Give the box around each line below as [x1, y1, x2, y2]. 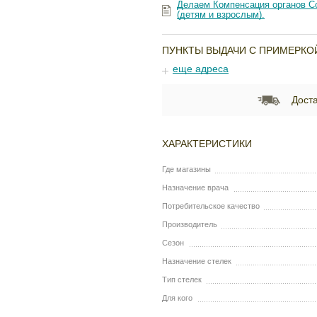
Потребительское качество [162, 202, 260, 211]
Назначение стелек [162, 257, 232, 266]
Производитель [162, 220, 218, 229]
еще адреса [173, 62, 229, 74]
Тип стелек [162, 275, 202, 284]
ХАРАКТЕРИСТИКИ [162, 138, 253, 150]
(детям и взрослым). [177, 8, 265, 20]
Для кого [162, 294, 193, 303]
